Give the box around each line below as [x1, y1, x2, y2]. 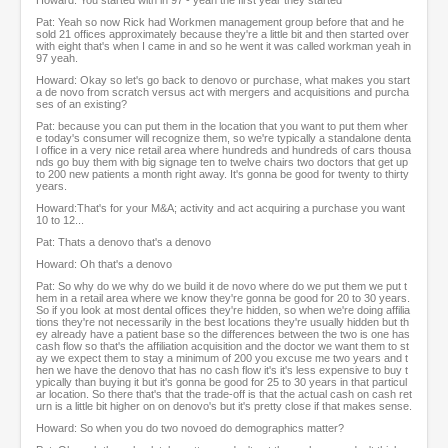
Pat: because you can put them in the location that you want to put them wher [36, 120, 408, 133]
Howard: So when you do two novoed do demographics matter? [36, 422, 344, 435]
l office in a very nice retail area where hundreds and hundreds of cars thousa [36, 144, 411, 157]
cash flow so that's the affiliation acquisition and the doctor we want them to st [36, 340, 409, 353]
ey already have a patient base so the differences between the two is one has [36, 328, 410, 341]
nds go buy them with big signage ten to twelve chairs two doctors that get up [36, 156, 408, 169]
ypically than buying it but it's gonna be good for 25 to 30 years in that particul [36, 376, 407, 389]
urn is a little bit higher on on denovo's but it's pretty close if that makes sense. [36, 400, 412, 413]
